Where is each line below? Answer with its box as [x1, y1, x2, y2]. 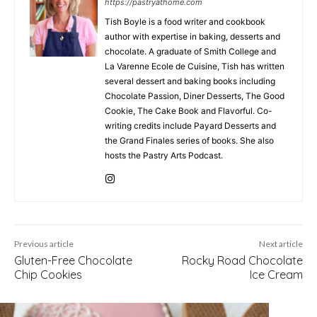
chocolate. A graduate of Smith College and [105, 46, 276, 57]
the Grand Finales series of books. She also [105, 135, 274, 146]
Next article [258, 238, 303, 250]
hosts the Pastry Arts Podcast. [105, 150, 223, 161]
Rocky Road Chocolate [181, 253, 303, 268]
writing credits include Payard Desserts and [105, 120, 276, 132]
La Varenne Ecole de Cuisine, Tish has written [105, 61, 284, 72]
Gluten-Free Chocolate [14, 253, 132, 268]
